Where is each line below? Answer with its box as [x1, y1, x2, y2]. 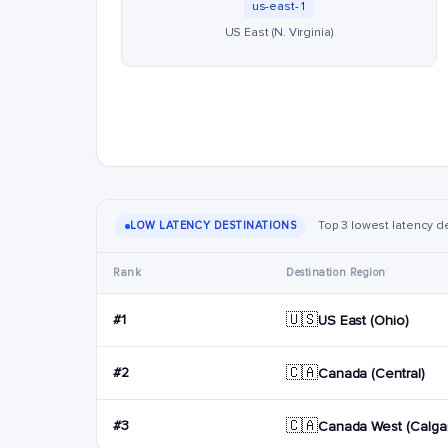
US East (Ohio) [317, 311, 409, 329]
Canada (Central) [317, 364, 425, 382]
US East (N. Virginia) [224, 25, 333, 40]
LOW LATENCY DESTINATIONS [130, 219, 297, 232]
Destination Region [286, 266, 386, 279]
